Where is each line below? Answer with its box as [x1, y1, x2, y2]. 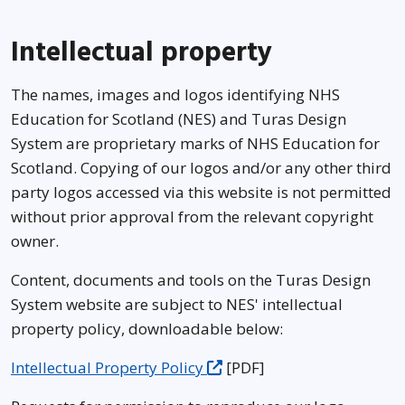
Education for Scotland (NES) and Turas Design [11, 108, 346, 129]
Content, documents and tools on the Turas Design [11, 269, 371, 290]
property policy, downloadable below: [11, 318, 283, 339]
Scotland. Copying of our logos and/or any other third [11, 157, 391, 178]
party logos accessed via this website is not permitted [11, 182, 391, 202]
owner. [11, 231, 59, 251]
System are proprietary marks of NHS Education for [11, 133, 380, 154]
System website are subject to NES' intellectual [11, 294, 343, 315]
